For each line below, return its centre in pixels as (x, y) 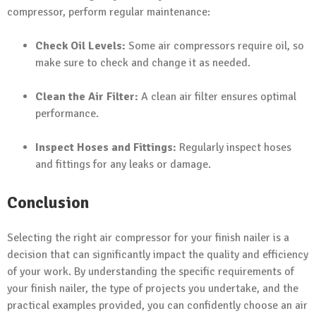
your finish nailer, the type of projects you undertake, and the (153, 289)
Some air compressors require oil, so (215, 46)
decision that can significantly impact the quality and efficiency (158, 255)
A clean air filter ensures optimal (217, 97)
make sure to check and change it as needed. (143, 63)
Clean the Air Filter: (87, 97)
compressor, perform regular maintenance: (109, 12)
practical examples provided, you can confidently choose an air (157, 306)
